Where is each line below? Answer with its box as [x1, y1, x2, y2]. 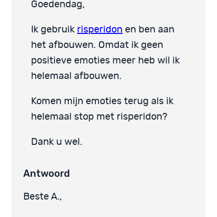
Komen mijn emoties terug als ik [31, 96, 173, 107]
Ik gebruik [31, 25, 77, 35]
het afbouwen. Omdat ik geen [31, 40, 163, 50]
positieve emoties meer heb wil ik [31, 56, 180, 66]
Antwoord [23, 167, 70, 179]
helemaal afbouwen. [31, 71, 122, 81]
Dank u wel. [31, 137, 82, 147]
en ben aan [123, 25, 174, 35]
